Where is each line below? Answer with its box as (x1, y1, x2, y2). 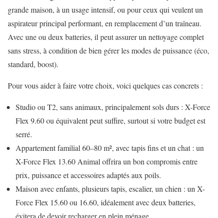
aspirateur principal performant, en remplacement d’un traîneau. (8, 18, 201, 28)
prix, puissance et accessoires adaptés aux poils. (16, 169, 161, 180)
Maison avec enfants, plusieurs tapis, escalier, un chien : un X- (16, 183, 205, 194)
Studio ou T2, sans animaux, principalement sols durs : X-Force (16, 101, 210, 112)
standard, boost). (8, 58, 58, 69)
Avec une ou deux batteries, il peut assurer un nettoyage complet (8, 31, 204, 42)
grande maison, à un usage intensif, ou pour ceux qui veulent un (8, 4, 203, 15)
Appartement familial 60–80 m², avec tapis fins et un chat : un (16, 142, 204, 153)
